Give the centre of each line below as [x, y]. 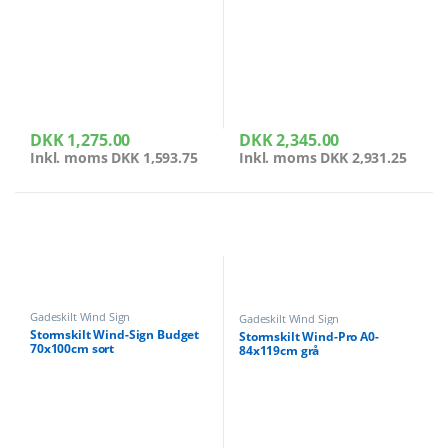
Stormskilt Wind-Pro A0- [308, 336]
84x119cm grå [279, 350]
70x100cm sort [72, 349]
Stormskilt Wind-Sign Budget [114, 335]
